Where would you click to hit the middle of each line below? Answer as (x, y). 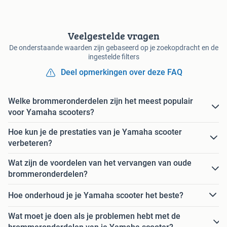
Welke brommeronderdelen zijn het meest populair (101, 101)
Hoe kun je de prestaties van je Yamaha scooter (95, 132)
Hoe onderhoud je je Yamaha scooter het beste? (96, 195)
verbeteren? (30, 143)
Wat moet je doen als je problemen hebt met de (94, 216)
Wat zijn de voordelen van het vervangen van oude (100, 163)
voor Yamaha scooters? (51, 112)
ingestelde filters (113, 57)
